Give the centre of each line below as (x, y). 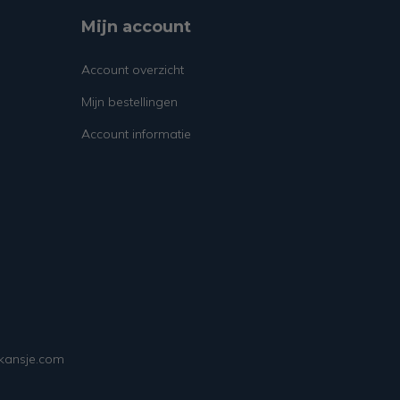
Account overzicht (132, 70)
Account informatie (136, 134)
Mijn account (136, 27)
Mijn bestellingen (129, 102)
